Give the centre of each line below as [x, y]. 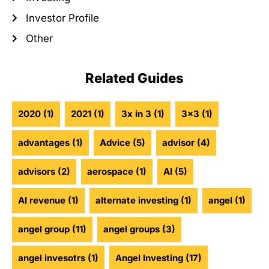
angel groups [131, 229]
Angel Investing [149, 258]
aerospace [110, 172]
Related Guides [134, 78]
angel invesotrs [52, 258]
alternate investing [137, 201]
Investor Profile [62, 18]
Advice [115, 143]
